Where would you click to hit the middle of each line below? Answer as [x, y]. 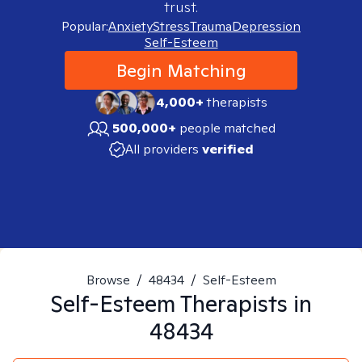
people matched [227, 128]
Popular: [85, 26]
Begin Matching [181, 70]
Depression [266, 26]
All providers [162, 149]
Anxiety [130, 26]
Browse [108, 280]
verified [227, 149]
